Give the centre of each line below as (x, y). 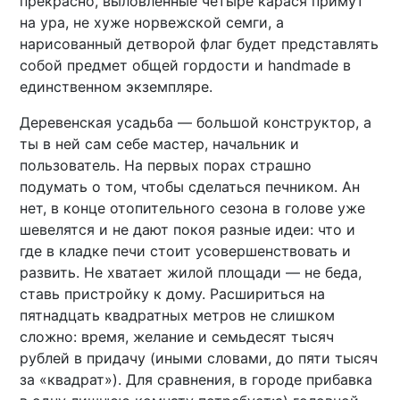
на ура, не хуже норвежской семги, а (152, 23)
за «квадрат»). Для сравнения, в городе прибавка (196, 380)
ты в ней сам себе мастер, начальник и (160, 144)
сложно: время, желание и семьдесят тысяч (177, 337)
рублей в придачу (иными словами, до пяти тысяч (199, 358)
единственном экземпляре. (117, 87)
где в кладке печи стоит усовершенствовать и (186, 251)
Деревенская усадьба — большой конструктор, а (196, 123)
